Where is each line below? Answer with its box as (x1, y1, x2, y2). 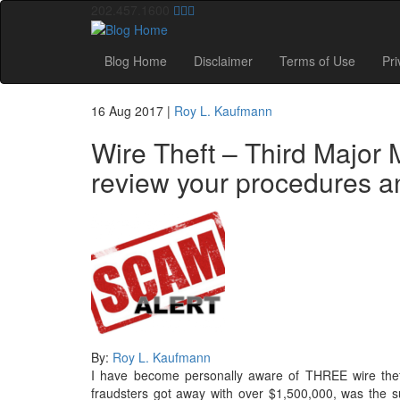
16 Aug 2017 (91, 102, 163, 121)
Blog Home (104, 52, 167, 71)
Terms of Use (279, 52, 355, 71)
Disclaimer (194, 52, 253, 71)
